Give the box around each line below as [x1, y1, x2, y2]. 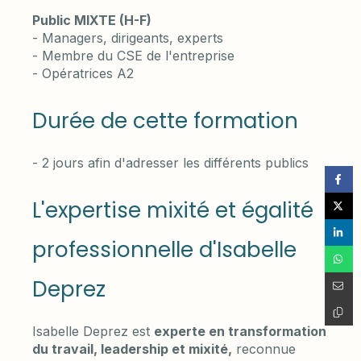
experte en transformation [154, 323, 326, 340]
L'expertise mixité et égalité [32, 196, 313, 226]
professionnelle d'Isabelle [32, 235, 297, 265]
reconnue [232, 341, 296, 358]
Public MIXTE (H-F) [32, 12, 151, 29]
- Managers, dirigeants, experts [32, 30, 223, 47]
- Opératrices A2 [32, 65, 134, 82]
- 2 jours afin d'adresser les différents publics [32, 155, 309, 172]
